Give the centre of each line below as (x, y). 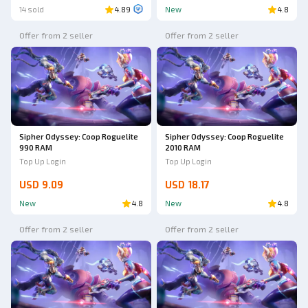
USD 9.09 (41, 185)
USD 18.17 (187, 185)
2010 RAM (183, 147)
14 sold (32, 10)
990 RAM (36, 147)
